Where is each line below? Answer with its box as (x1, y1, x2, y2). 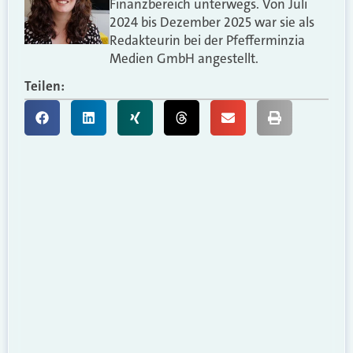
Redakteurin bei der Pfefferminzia (110, 31, 306, 49)
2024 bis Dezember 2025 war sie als (110, 13, 315, 31)
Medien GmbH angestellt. (110, 49, 259, 67)
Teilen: (24, 76, 65, 95)
